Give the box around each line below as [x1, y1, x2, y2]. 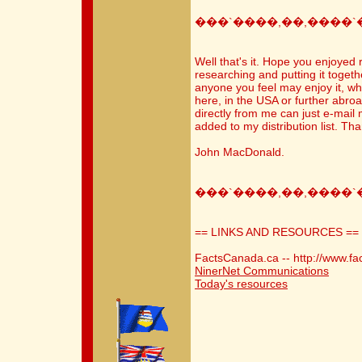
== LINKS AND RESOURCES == [195, 225, 359, 238]
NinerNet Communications [195, 264, 329, 277]
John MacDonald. [195, 145, 284, 158]
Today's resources [195, 277, 288, 290]
